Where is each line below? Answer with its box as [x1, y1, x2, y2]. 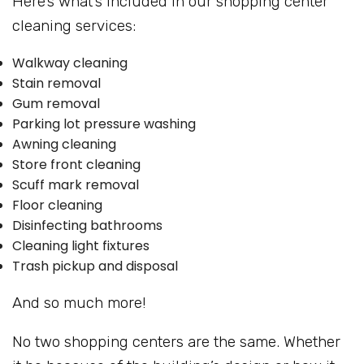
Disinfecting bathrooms [12, 216, 162, 236]
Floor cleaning [12, 196, 102, 215]
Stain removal [12, 74, 101, 93]
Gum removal [12, 94, 100, 114]
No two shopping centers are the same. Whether [12, 332, 340, 352]
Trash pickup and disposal [12, 257, 178, 276]
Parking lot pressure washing [12, 115, 196, 134]
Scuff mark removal [12, 175, 139, 195]
